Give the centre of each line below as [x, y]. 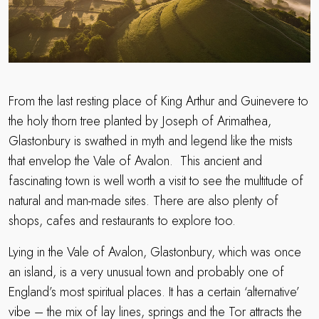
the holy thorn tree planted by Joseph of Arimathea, [140, 121]
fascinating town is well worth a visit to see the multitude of [156, 181]
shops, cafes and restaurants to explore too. [122, 221]
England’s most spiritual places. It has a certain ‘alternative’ [154, 292]
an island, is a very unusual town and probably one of [146, 272]
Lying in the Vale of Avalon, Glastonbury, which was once [155, 252]
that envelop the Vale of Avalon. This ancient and [135, 161]
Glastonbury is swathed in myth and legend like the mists [151, 141]
